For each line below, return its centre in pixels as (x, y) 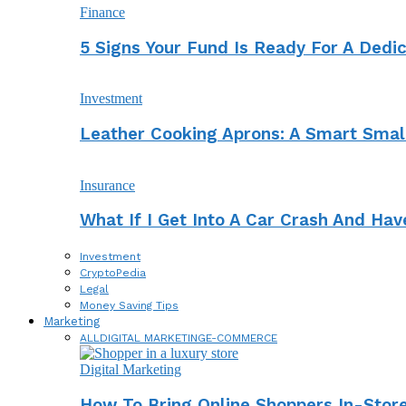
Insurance (107, 185)
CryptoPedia (113, 273)
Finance (102, 12)
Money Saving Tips (129, 306)
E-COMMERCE (242, 338)
